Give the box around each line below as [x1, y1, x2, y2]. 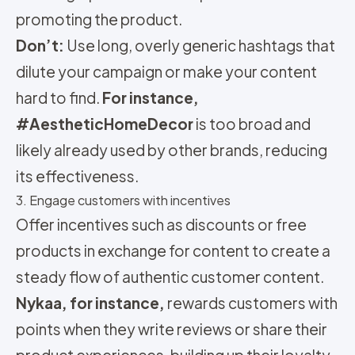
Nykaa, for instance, [16, 292, 165, 312]
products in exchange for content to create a [16, 240, 330, 260]
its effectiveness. [16, 166, 139, 185]
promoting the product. [16, 9, 182, 29]
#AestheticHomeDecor [16, 113, 193, 133]
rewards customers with [165, 292, 338, 312]
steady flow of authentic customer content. [16, 266, 324, 286]
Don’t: [16, 35, 64, 55]
